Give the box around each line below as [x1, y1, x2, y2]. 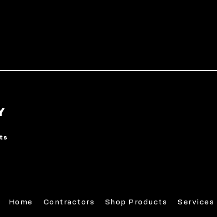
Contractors [43, 199, 95, 206]
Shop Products [105, 199, 168, 206]
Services [178, 199, 215, 206]
